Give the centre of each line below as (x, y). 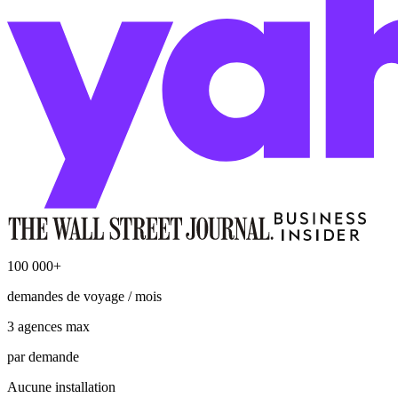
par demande (43, 356)
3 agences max (48, 326)
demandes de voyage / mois (84, 296)
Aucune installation (61, 386)
